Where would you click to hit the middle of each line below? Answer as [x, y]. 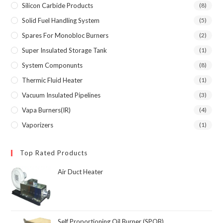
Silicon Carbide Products [58, 5]
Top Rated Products [54, 153]
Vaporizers [38, 125]
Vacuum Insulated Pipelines [61, 95]
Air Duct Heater [81, 171]
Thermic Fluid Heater [53, 80]
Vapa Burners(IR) [47, 110]
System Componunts [53, 65]
